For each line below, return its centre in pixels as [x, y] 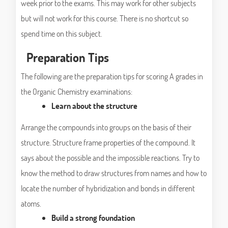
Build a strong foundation [93, 218]
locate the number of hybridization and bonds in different [108, 188]
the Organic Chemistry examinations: [77, 92]
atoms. [31, 204]
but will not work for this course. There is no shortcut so [105, 18]
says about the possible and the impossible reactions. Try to [110, 158]
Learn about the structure [94, 106]
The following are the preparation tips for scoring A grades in [112, 76]
